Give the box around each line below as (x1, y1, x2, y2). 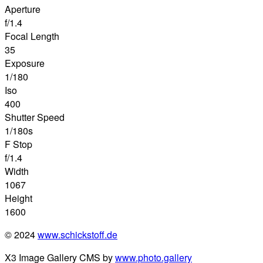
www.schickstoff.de (38, 228, 117, 242)
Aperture (5, 2, 41, 16)
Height (5, 191, 32, 205)
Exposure (5, 56, 45, 70)
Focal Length (5, 29, 59, 43)
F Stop (5, 137, 32, 151)
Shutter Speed (5, 110, 65, 124)
